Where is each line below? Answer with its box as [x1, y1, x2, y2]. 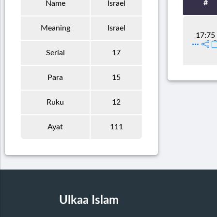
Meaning [40, 24, 70, 32]
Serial [46, 48, 65, 57]
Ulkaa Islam [59, 194, 119, 206]
